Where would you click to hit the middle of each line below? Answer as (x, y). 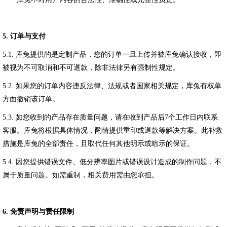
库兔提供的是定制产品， (55, 54)
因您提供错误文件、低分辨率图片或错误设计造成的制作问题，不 (119, 162)
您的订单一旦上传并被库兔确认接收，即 (158, 54)
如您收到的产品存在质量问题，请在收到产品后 (90, 117)
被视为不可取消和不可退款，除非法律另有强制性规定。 (91, 68)
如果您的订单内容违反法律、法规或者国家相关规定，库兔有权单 (119, 86)
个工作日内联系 (193, 117)
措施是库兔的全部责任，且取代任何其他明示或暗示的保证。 (98, 144)
